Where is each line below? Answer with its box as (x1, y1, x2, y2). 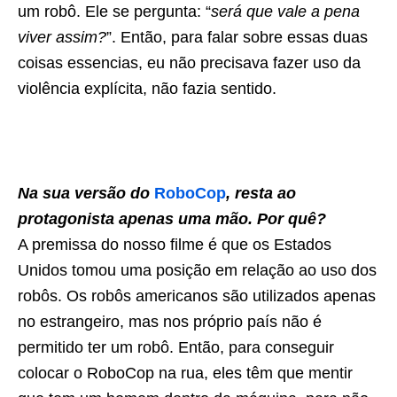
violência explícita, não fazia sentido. (18, 79, 276, 97)
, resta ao (226, 183, 296, 202)
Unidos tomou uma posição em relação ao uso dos (18, 261, 377, 279)
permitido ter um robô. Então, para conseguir (18, 338, 334, 356)
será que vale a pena (211, 2, 360, 20)
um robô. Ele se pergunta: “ (18, 2, 211, 20)
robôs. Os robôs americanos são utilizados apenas (18, 286, 376, 305)
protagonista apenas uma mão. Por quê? (18, 209, 326, 228)
